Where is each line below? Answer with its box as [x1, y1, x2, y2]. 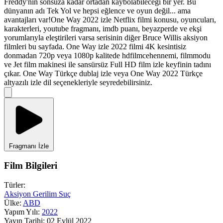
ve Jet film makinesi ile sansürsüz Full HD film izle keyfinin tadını [4, 60, 211, 69]
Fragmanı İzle [9, 142, 49, 150]
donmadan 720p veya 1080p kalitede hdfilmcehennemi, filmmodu [4, 51, 211, 60]
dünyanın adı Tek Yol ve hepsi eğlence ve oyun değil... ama [4, 6, 191, 15]
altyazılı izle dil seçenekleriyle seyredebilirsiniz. [4, 78, 152, 87]
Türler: [4, 181, 25, 189]
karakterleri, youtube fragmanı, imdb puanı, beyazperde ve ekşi [4, 24, 202, 33]
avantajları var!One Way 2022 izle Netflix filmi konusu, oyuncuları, [4, 15, 216, 24]
